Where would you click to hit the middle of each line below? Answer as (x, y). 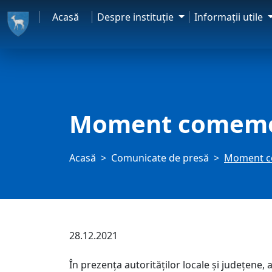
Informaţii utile (230, 17)
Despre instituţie (137, 17)
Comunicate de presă (160, 158)
